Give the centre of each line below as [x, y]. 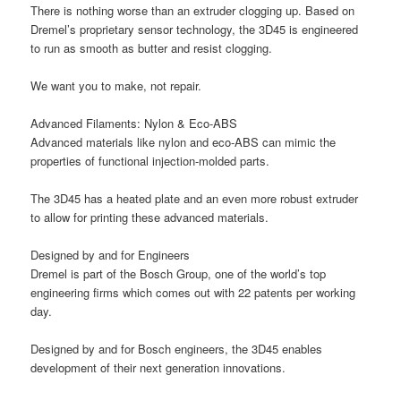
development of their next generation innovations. [158, 368]
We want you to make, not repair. [116, 85]
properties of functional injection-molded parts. [150, 160]
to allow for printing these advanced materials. [150, 217]
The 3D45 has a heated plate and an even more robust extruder [195, 198]
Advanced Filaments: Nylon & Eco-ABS [134, 123]
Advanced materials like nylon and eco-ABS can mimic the [183, 141]
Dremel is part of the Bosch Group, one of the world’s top [179, 274]
